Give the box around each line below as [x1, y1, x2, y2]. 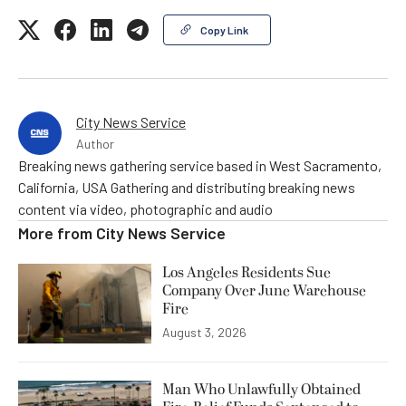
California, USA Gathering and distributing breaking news [18, 179, 355, 197]
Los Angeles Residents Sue [162, 262, 331, 285]
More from [18, 223, 96, 244]
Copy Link [200, 24, 248, 37]
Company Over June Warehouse [162, 280, 366, 303]
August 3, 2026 [162, 324, 246, 341]
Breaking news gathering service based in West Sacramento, [18, 157, 382, 175]
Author [76, 136, 114, 152]
